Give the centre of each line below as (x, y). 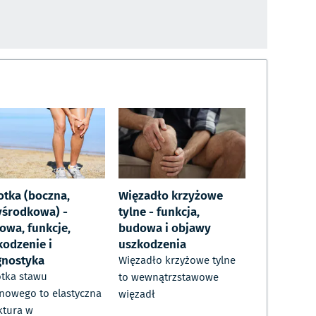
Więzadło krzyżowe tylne (177, 261)
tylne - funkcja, (159, 211)
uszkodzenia (152, 244)
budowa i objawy (165, 227)
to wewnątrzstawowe (169, 278)
